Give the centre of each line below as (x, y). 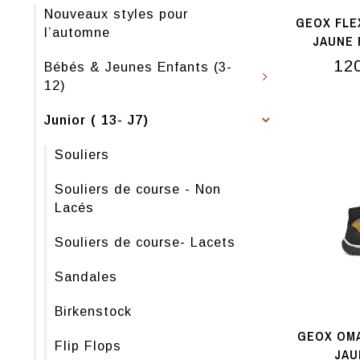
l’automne (77, 32)
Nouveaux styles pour (116, 14)
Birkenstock (93, 311)
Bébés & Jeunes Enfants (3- (138, 67)
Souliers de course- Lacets (145, 242)
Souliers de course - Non (138, 189)
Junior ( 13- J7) (96, 120)
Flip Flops (88, 346)
